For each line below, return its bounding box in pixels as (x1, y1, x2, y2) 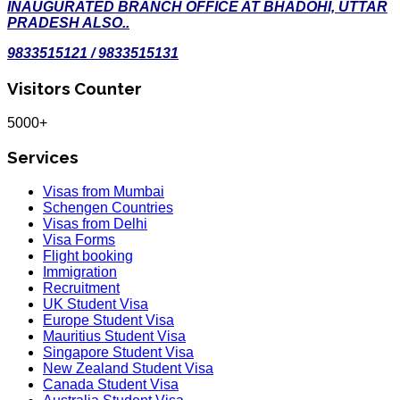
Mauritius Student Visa (43, 329, 186, 344)
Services (7, 147, 79, 168)
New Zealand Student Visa (43, 361, 213, 376)
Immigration (43, 264, 117, 279)
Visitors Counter (7, 78, 142, 98)
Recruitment (43, 280, 120, 296)
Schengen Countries (43, 200, 173, 215)
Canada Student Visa (43, 377, 179, 392)
